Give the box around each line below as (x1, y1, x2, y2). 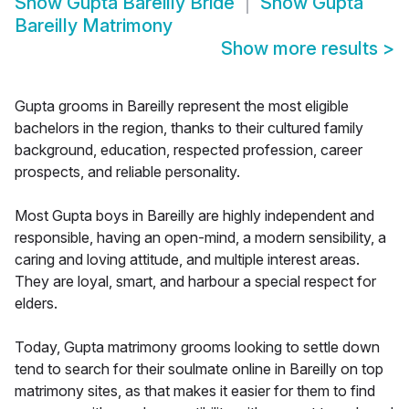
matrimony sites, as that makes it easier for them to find (15, 382, 375, 401)
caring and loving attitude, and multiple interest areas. (15, 250, 360, 269)
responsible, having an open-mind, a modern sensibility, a (15, 228, 386, 247)
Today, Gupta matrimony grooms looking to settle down (15, 338, 380, 357)
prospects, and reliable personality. (15, 163, 240, 182)
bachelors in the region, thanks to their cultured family (15, 119, 363, 138)
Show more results (221, 37, 383, 60)
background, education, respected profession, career (15, 141, 362, 160)
